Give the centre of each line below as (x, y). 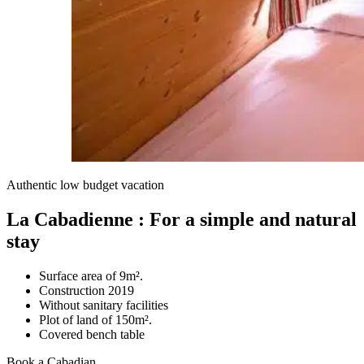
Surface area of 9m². (91, 276)
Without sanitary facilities (104, 305)
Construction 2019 (87, 291)
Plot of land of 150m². (95, 320)
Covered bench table (92, 335)
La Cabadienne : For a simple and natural (182, 220)
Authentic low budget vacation (85, 185)
